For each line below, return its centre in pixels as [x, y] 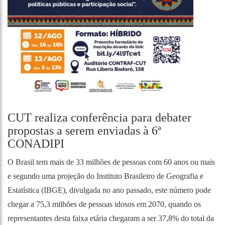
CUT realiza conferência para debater [99, 118]
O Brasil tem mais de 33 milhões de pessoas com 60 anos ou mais [111, 162]
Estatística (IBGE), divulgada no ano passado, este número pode [109, 190]
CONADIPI [36, 144]
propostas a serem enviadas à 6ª [84, 131]
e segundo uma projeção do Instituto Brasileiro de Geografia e [105, 176]
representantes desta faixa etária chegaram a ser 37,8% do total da [111, 218]
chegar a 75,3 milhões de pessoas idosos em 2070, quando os [104, 204]
